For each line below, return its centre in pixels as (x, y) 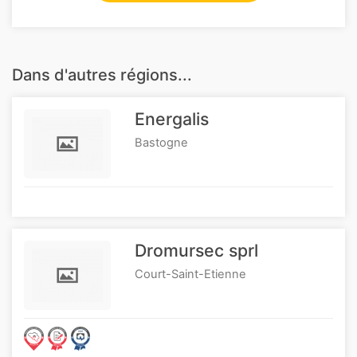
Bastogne (162, 143)
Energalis (172, 119)
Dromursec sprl (197, 250)
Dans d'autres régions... (102, 75)
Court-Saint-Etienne (191, 274)
